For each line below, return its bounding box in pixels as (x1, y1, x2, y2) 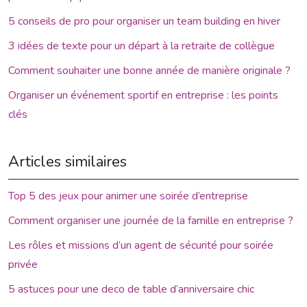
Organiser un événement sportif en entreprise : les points (8, 87, 278, 103)
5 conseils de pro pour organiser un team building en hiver (8, 13, 280, 29)
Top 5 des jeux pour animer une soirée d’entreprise (8, 188, 248, 204)
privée (8, 256, 38, 272)
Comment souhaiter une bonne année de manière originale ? (8, 62, 291, 78)
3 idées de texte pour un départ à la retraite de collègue (8, 38, 275, 53)
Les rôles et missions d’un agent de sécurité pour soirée (8, 237, 273, 253)
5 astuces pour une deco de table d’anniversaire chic (8, 281, 254, 297)
